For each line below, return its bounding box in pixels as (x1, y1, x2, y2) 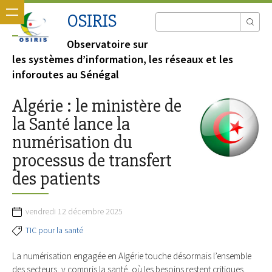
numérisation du (12, 131, 132, 154)
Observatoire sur (67, 37, 148, 52)
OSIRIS (67, 10, 117, 33)
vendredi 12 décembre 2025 (25, 206, 123, 217)
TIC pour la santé (25, 225, 83, 236)
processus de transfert (12, 149, 172, 172)
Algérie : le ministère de (12, 95, 182, 118)
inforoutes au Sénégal (12, 67, 119, 82)
